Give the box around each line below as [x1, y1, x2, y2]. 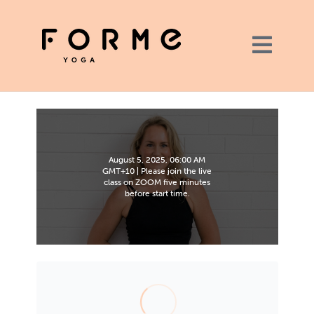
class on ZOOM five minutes [104, 177, 210, 188]
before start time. [124, 188, 190, 199]
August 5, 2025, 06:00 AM [109, 154, 205, 165]
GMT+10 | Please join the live [102, 165, 212, 177]
